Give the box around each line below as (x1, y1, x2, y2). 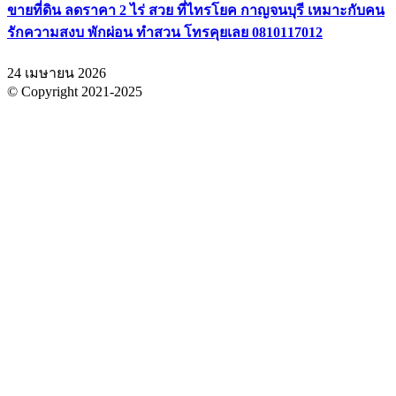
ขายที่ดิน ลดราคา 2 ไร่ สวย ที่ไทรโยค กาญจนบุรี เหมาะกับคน (7, 2, 385, 18)
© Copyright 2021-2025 (7, 84, 142, 100)
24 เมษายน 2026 (7, 65, 106, 81)
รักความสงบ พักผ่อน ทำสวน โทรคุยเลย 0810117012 (7, 24, 323, 40)
